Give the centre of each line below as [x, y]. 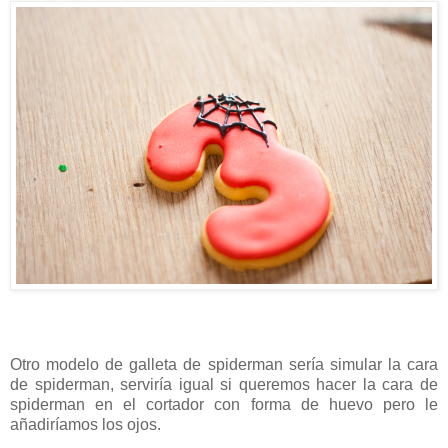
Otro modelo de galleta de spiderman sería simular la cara [224, 365]
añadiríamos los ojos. [85, 425]
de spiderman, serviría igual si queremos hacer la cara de [224, 385]
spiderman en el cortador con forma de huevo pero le [224, 405]
